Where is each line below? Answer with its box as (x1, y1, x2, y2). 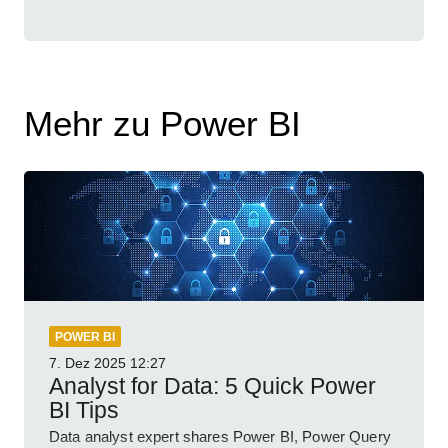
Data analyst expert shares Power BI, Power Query (49, 428, 391, 446)
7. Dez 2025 (49, 355, 126, 372)
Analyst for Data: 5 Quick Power (49, 373, 376, 400)
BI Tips (49, 397, 119, 424)
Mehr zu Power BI (24, 104, 301, 144)
